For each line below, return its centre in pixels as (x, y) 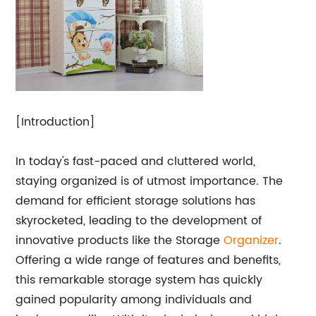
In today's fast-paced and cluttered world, (136, 162)
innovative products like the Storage (120, 241)
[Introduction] (56, 122)
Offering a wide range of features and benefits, (148, 260)
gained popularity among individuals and (134, 300)
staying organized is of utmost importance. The (150, 181)
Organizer (251, 241)
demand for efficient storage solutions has (136, 201)
